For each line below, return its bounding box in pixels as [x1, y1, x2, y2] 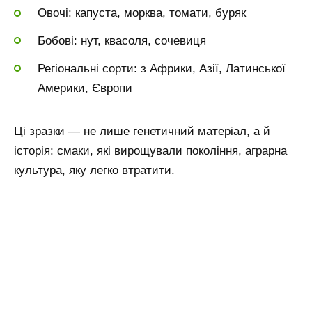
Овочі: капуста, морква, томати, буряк [38, 6, 246, 20]
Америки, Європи [38, 81, 132, 95]
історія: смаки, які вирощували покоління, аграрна [14, 143, 287, 157]
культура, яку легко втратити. [14, 163, 175, 177]
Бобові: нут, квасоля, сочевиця [38, 33, 206, 47]
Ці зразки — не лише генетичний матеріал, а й [14, 124, 270, 138]
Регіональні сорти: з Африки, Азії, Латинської [38, 61, 286, 75]
